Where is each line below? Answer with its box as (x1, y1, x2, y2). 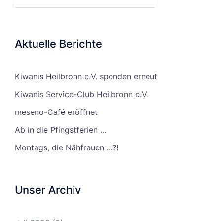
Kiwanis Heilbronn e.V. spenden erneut (15, 72, 157, 81)
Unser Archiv (15, 184, 81, 196)
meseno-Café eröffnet (15, 107, 98, 117)
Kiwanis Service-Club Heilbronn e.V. (15, 89, 148, 99)
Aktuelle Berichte (15, 37, 102, 50)
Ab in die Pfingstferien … (15, 125, 107, 135)
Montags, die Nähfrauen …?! (15, 143, 118, 152)
